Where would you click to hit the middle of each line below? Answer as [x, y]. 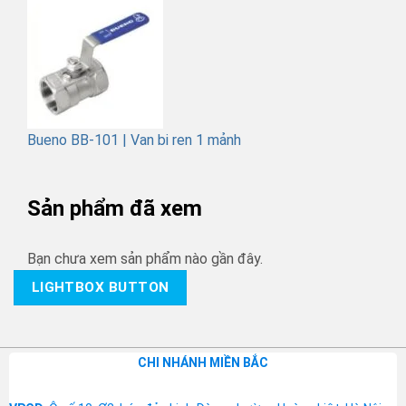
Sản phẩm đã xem [115, 209]
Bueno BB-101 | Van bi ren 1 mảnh [134, 140]
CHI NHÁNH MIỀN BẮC [203, 362]
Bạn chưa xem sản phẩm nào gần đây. [145, 259]
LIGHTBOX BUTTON [100, 288]
